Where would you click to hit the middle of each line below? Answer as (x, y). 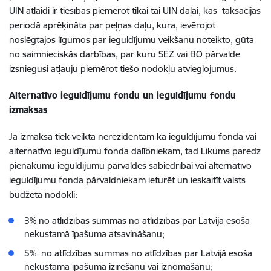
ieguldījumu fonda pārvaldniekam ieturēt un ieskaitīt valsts (127, 180)
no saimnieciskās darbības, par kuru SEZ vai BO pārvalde (125, 54)
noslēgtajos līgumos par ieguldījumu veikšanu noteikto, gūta (132, 40)
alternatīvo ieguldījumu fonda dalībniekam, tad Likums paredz (135, 151)
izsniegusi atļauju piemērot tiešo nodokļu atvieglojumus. (123, 69)
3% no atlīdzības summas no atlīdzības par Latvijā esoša (137, 220)
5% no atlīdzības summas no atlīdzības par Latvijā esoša (138, 253)
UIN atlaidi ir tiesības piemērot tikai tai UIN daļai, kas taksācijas (135, 11)
